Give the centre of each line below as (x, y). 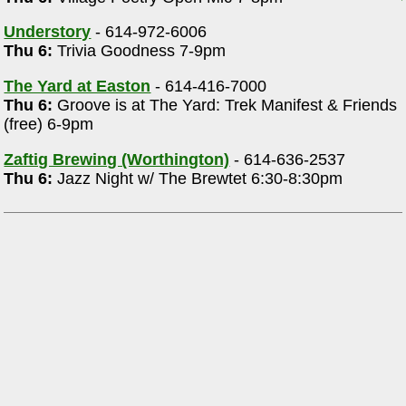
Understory (48, 32)
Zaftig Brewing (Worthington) (117, 159)
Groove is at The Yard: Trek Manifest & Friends (225, 106)
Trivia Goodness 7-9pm (140, 51)
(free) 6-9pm (49, 125)
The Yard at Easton (77, 87)
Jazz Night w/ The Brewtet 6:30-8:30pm (198, 178)
